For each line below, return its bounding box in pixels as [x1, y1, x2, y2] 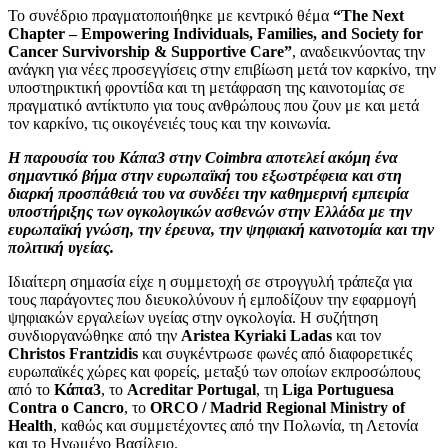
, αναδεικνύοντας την [292, 42, 425, 60]
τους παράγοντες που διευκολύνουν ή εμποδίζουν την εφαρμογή [8, 290, 416, 308]
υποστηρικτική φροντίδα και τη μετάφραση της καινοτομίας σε [8, 78, 405, 96]
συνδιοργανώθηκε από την [8, 326, 181, 344]
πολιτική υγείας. [8, 238, 114, 256]
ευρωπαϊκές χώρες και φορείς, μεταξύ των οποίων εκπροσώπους [8, 362, 420, 380]
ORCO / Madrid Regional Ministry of [150, 398, 405, 416]
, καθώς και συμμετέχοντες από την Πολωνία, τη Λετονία [53, 416, 418, 434]
